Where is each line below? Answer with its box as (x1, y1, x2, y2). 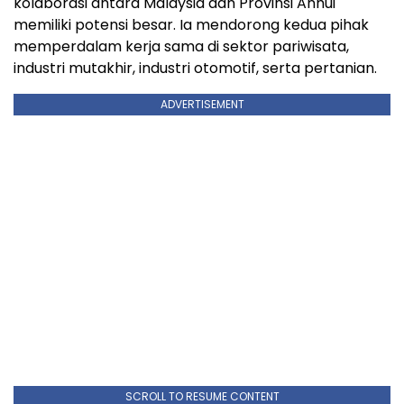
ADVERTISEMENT (160, 96, 244, 112)
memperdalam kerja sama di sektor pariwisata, (14, 35, 349, 57)
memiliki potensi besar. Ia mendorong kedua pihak (14, 14, 369, 35)
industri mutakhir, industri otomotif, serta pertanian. (14, 57, 377, 78)
